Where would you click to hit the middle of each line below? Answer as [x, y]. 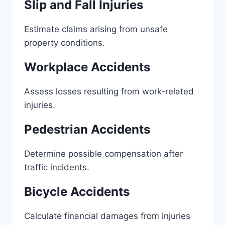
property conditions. [65, 43]
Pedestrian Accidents [87, 129]
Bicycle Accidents [77, 192]
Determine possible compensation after [103, 154]
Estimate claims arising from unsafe [96, 29]
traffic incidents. [57, 167]
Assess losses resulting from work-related [109, 91]
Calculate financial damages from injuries [107, 216]
